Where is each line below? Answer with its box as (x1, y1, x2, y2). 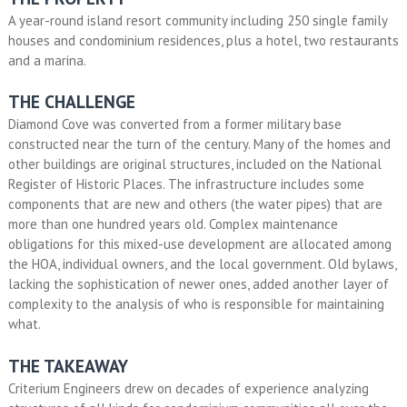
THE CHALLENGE (7, 90, 135, 114)
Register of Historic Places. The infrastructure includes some (7, 175, 364, 194)
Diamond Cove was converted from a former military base (7, 115, 342, 134)
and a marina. (7, 51, 86, 69)
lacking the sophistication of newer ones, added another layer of (7, 275, 389, 293)
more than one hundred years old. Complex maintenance (7, 215, 338, 233)
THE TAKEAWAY (7, 353, 128, 377)
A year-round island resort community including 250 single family (7, 11, 387, 29)
